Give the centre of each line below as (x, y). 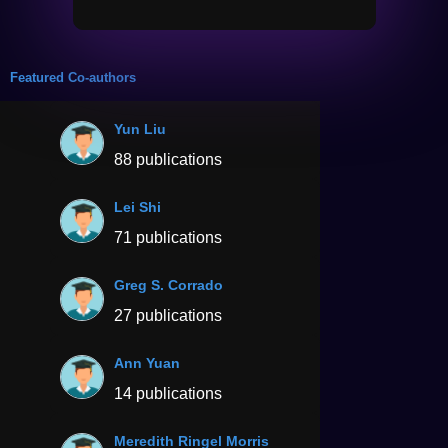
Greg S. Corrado (168, 284)
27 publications (168, 315)
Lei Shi (137, 206)
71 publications (168, 237)
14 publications (168, 393)
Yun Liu (140, 128)
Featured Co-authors (73, 77)
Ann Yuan (147, 362)
